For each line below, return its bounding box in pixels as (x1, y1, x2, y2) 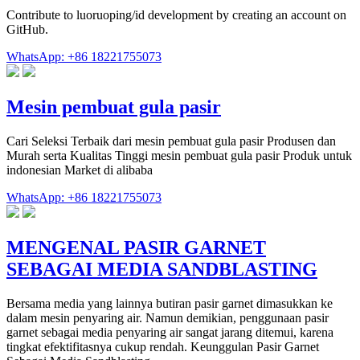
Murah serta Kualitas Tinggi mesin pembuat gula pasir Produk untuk (6, 149, 352, 163)
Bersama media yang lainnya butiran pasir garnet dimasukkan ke (6, 296, 333, 310)
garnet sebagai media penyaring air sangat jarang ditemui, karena (6, 325, 333, 339)
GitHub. (6, 22, 48, 37)
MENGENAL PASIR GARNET (6, 236, 266, 258)
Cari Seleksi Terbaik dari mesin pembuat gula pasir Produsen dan (6, 134, 336, 149)
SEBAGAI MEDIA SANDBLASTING (6, 258, 317, 280)
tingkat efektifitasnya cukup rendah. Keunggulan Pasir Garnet (6, 339, 319, 354)
